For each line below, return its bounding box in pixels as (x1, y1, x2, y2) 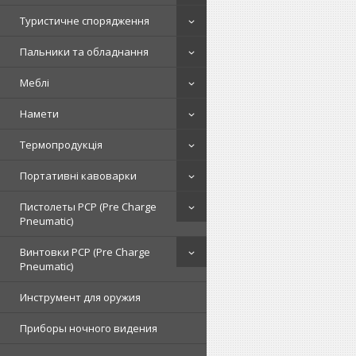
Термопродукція (20, 137, 103, 152)
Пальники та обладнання (20, 44, 149, 59)
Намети (20, 106, 59, 121)
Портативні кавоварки (20, 168, 137, 183)
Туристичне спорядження (20, 14, 149, 28)
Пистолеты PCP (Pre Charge (20, 199, 157, 214)
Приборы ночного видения (20, 321, 157, 335)
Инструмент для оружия (20, 290, 141, 304)
